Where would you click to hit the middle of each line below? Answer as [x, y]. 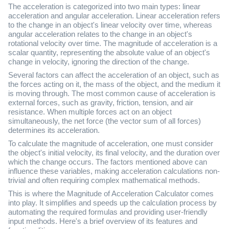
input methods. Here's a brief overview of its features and [103, 221]
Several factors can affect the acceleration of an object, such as [114, 75]
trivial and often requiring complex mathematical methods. [104, 180]
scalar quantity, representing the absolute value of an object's [109, 52]
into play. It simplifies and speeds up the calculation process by [112, 203]
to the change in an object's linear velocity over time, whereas [110, 25]
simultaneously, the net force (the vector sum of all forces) [105, 121]
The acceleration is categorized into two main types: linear [104, 6]
